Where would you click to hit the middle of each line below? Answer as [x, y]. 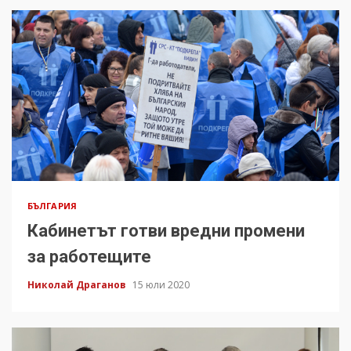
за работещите [89, 257]
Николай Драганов [78, 285]
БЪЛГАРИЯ [52, 206]
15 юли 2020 [161, 285]
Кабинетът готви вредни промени [166, 231]
